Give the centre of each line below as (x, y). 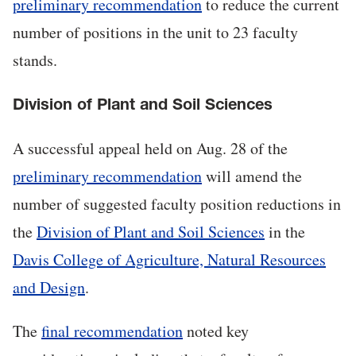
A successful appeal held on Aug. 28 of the (150, 149)
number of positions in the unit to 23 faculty (155, 33)
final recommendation (112, 331)
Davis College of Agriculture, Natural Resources (169, 260)
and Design (49, 288)
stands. (35, 60)
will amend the (252, 176)
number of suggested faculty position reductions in (177, 204)
